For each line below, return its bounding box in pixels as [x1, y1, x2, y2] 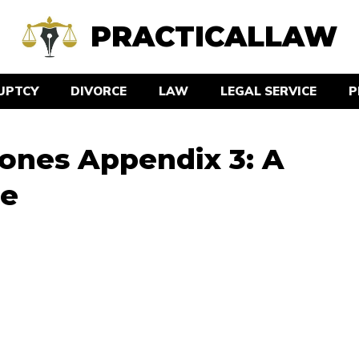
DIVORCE [70, 83, 127, 99]
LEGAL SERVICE [220, 83, 317, 99]
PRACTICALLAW [91, 18, 337, 54]
